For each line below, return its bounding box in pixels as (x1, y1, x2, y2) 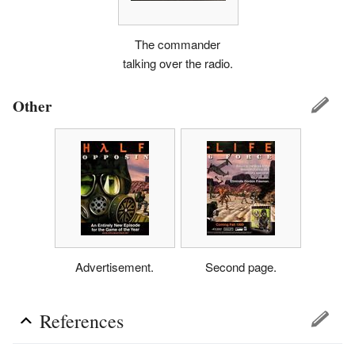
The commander (135, 35, 220, 52)
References (40, 308, 124, 334)
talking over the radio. (122, 54, 233, 71)
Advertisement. (75, 258, 154, 275)
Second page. (204, 258, 277, 275)
